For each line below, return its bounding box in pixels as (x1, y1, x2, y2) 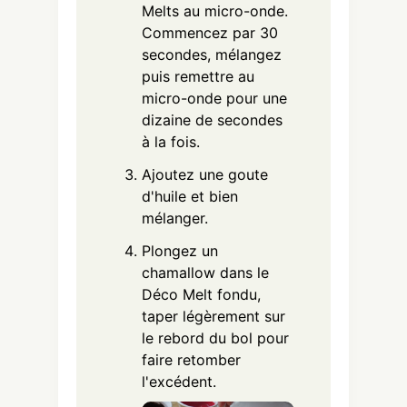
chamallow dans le (142, 263, 269, 283)
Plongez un (142, 242, 218, 261)
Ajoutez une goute (142, 165, 268, 184)
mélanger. (142, 209, 208, 228)
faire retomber (142, 351, 241, 370)
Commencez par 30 (142, 24, 278, 43)
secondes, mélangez (142, 45, 282, 65)
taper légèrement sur (142, 307, 285, 326)
